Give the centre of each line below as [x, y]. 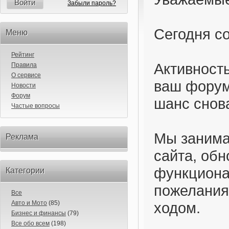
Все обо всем [30, 223]
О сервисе [26, 75]
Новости [24, 85]
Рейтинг [23, 55]
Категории [25, 170]
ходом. [177, 208]
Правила [24, 65]
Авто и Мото [29, 203]
